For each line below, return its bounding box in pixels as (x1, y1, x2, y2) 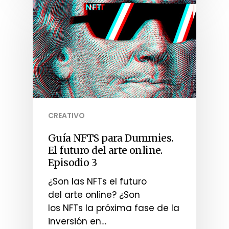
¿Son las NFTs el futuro (48, 175, 147, 188)
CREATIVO (48, 110, 85, 121)
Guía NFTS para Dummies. (48, 132, 173, 145)
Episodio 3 (48, 156, 97, 169)
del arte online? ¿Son (48, 189, 140, 201)
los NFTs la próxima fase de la (48, 202, 179, 215)
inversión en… (48, 215, 106, 228)
